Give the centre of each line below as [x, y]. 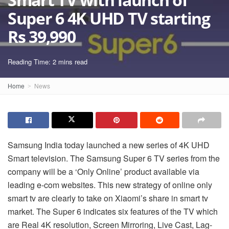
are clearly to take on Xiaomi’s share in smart [119, 198]
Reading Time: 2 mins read [48, 62]
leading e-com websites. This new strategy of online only [110, 185]
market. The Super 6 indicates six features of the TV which [113, 211]
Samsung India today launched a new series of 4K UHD [109, 145]
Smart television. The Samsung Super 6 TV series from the [114, 158]
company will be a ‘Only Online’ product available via [104, 171]
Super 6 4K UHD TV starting [109, 18]
